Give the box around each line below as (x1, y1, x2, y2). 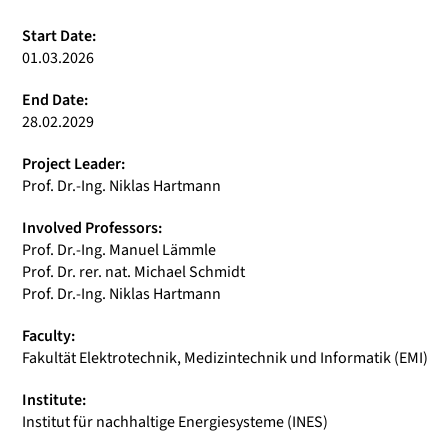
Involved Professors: (22, 217, 162, 239)
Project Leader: (22, 153, 125, 175)
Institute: (22, 389, 86, 411)
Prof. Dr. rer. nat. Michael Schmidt (22, 261, 245, 283)
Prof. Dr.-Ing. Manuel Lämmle (22, 239, 216, 261)
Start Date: (22, 25, 96, 47)
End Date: (22, 89, 88, 111)
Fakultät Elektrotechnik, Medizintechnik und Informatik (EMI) (22, 347, 428, 369)
